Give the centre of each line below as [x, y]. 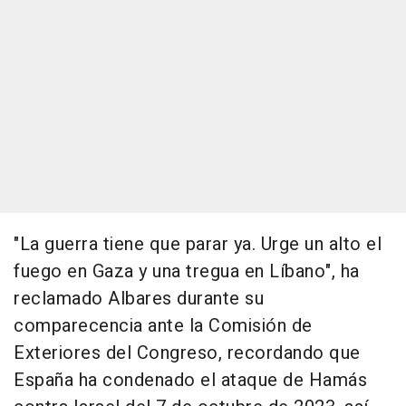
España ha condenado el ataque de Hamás [190, 381]
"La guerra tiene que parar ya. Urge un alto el [198, 245]
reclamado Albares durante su [139, 299]
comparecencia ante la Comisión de [163, 326]
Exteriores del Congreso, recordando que [187, 353]
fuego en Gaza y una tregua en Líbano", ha [187, 272]
